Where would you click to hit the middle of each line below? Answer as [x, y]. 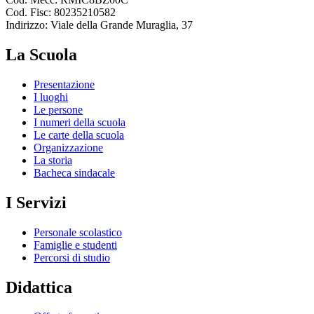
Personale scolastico [78, 232]
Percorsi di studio [72, 257]
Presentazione [64, 84]
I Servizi [36, 202]
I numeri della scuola [80, 122]
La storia [53, 160]
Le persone [58, 109]
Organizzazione [68, 147]
